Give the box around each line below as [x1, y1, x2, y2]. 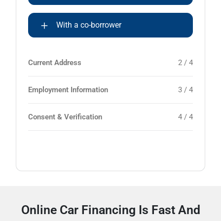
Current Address [28, 58, 81, 67]
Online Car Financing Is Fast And [21, 203, 200, 217]
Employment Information [28, 85, 108, 94]
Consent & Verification [28, 112, 102, 121]
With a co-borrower [56, 20, 121, 30]
